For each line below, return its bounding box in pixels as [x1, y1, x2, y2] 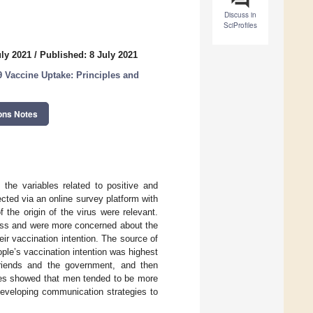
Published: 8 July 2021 [40, 50, 138, 61]
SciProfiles [224, 20, 257, 31]
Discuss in [224, 10, 256, 20]
